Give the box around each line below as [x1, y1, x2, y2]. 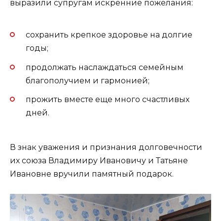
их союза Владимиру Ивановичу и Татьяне [10, 155, 188, 165]
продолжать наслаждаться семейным [26, 62, 184, 72]
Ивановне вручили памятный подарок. [10, 169, 174, 179]
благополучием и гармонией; [26, 75, 149, 85]
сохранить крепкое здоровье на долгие [26, 30, 192, 40]
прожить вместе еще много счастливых [26, 94, 189, 104]
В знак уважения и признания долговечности [10, 142, 202, 152]
